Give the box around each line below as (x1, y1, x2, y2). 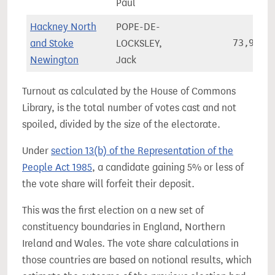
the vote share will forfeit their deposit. (22, 178, 195, 190)
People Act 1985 (22, 161, 92, 173)
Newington (30, 54, 79, 66)
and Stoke (30, 37, 74, 49)
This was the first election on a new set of (22, 204, 204, 216)
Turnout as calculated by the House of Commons (22, 85, 236, 97)
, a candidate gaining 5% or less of (92, 161, 244, 173)
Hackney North (30, 21, 96, 33)
